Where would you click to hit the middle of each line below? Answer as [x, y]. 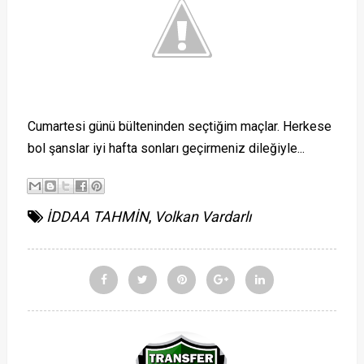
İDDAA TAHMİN [97, 217]
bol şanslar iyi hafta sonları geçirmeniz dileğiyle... [166, 148]
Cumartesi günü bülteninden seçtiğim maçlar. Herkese [179, 126]
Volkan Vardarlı [202, 217]
